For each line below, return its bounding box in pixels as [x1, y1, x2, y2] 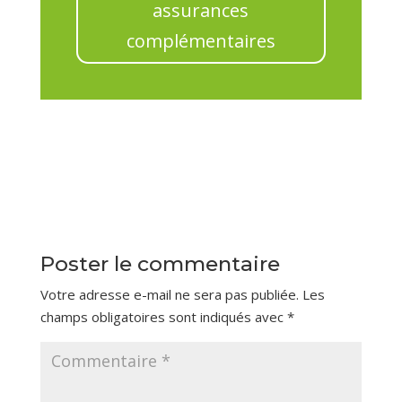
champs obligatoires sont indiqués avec [39, 308, 287, 327]
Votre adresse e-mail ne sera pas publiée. [39, 285, 299, 304]
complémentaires [126, 29, 275, 54]
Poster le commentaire [39, 251, 280, 277]
